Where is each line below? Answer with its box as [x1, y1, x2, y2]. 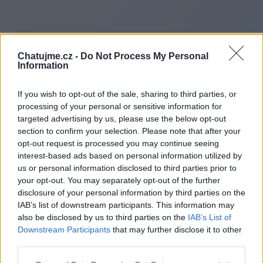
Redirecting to [83, 168, 180, 185]
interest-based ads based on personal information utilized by [18, 150, 242, 160]
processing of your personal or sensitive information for [18, 101, 222, 111]
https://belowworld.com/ [39, 230, 224, 248]
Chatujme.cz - [18, 50, 80, 61]
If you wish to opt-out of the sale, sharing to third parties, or [18, 89, 237, 99]
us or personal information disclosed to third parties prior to [18, 163, 237, 173]
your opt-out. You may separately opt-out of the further [18, 175, 220, 185]
